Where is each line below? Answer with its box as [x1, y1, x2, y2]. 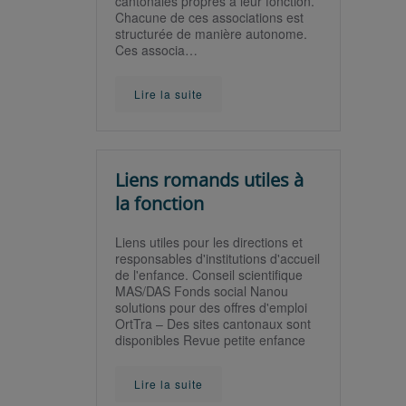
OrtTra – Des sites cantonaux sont [115, 314, 311, 333]
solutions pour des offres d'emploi [115, 298, 307, 316]
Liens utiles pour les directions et [115, 233, 303, 251]
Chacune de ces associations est [115, 8, 304, 26]
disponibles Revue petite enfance [115, 331, 305, 349]
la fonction [115, 191, 204, 216]
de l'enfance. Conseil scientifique [115, 266, 303, 284]
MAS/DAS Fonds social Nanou [115, 282, 288, 300]
